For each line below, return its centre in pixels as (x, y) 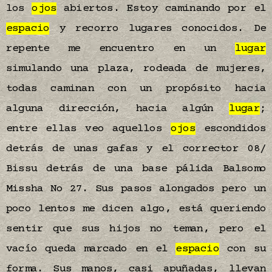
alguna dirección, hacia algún (117, 109)
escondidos (231, 129)
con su (243, 249)
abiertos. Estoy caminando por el (161, 8)
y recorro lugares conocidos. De (158, 29)
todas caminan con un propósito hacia (136, 89)
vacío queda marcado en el (91, 249)
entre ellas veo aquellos (88, 129)
